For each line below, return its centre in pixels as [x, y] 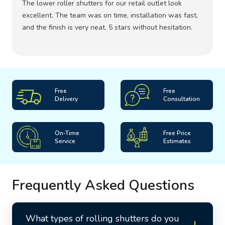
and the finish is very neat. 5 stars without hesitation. [107, 28]
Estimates [177, 141]
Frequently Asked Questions [103, 186]
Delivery [66, 99]
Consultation [182, 99]
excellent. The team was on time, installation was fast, [110, 16]
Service [65, 141]
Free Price [177, 133]
